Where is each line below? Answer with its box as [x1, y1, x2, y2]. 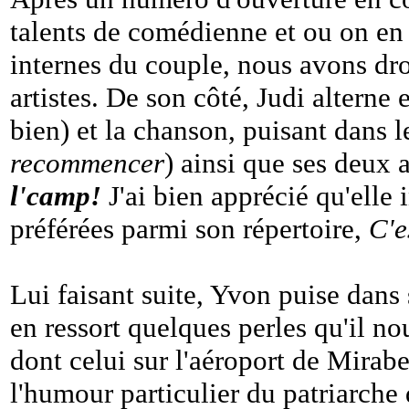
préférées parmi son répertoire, [10, 213, 369, 245]
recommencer [10, 147, 164, 179]
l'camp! [10, 180, 101, 212]
